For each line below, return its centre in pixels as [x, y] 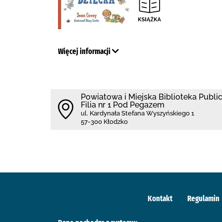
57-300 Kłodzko [104, 122]
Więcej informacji [85, 51]
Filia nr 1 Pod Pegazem [123, 105]
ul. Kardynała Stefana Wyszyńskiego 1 [138, 113]
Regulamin [203, 198]
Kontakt [160, 198]
